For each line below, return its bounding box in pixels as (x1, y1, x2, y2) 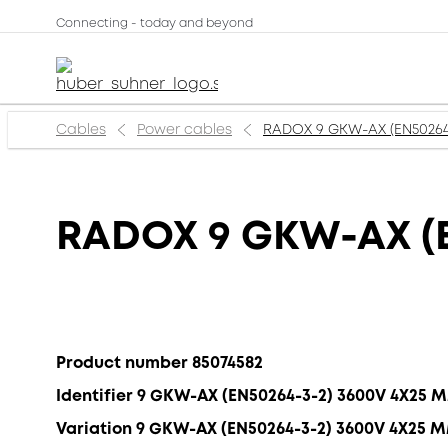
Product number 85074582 (56, 351, 263, 374)
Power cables (137, 120, 232, 139)
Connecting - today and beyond (56, 15, 253, 32)
